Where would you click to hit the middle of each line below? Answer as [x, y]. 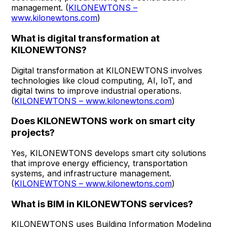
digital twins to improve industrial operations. [97, 90]
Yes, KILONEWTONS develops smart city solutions [109, 153]
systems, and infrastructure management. [91, 173]
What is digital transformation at [86, 38]
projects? [33, 133]
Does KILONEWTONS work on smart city [103, 121]
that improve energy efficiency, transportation [100, 163]
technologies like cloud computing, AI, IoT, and [102, 80]
